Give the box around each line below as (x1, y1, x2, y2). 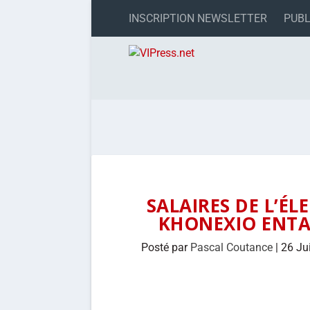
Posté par (140, 240, 190, 254)
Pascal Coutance (190, 240, 273, 254)
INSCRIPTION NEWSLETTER (129, 11, 267, 25)
